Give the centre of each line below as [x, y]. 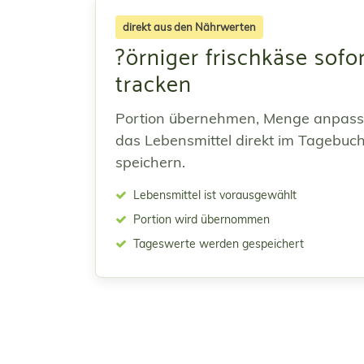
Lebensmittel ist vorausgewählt [213, 195]
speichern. [150, 162]
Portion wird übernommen [200, 219]
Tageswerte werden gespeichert [217, 244]
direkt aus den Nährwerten [189, 27]
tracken [154, 85]
